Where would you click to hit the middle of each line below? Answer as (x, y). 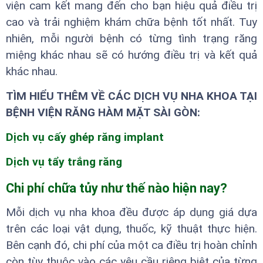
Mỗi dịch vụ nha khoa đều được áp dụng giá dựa (131, 213)
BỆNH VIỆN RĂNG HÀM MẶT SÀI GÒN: (103, 113)
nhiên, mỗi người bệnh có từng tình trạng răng (131, 39)
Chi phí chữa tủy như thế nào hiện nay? (117, 188)
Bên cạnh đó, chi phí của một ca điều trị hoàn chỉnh (131, 245)
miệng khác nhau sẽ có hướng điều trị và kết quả (131, 55)
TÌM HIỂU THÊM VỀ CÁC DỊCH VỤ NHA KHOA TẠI (131, 96)
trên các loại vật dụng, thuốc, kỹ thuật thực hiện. (131, 229)
